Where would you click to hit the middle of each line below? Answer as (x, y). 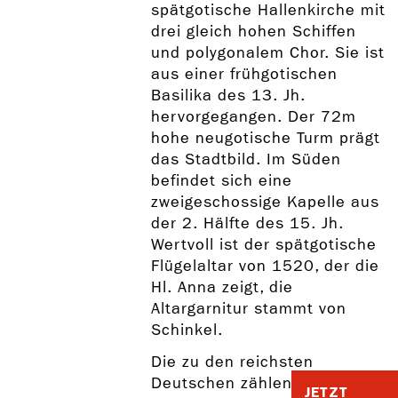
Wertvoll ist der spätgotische (263, 245)
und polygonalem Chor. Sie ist (267, 53)
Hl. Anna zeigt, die (222, 288)
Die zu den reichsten (232, 362)
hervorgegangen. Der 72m (253, 117)
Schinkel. (187, 330)
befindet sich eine (221, 181)
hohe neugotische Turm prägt (265, 139)
